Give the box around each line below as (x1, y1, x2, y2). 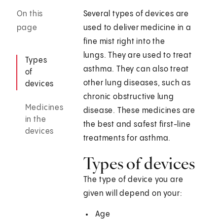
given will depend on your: (83, 189, 183, 198)
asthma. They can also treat (83, 65, 189, 74)
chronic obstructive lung (83, 93, 174, 102)
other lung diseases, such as (83, 79, 191, 88)
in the (25, 115, 46, 124)
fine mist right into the (83, 37, 165, 46)
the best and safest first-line (83, 120, 191, 129)
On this (16, 10, 43, 19)
